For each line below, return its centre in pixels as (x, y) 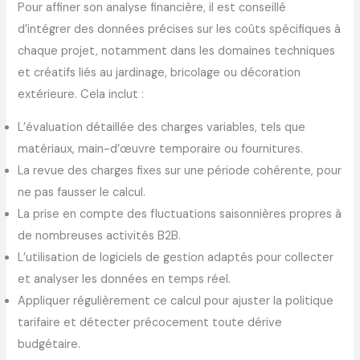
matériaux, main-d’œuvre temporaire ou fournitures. (161, 149)
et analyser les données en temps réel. (125, 280)
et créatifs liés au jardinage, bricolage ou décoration (160, 72)
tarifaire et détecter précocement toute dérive (150, 323)
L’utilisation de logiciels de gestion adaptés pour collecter (176, 258)
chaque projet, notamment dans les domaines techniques (177, 51)
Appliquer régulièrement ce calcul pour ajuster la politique (176, 301)
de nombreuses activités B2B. (100, 236)
